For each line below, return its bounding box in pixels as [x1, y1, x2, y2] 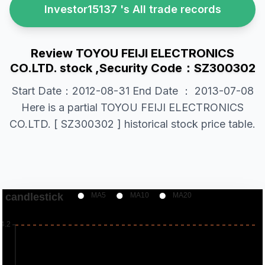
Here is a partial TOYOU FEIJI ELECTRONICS [21, 101, 244, 114]
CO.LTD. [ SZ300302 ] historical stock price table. [9, 118, 256, 130]
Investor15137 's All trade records [44, 3, 221, 15]
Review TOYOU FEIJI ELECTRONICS [31, 46, 234, 60]
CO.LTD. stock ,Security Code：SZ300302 [9, 61, 256, 75]
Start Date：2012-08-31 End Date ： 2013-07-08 [11, 85, 254, 97]
